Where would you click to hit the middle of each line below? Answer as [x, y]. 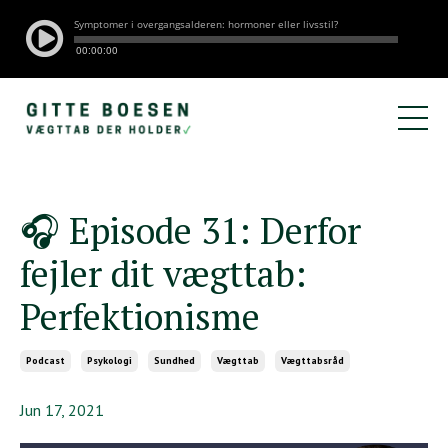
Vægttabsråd [312, 360]
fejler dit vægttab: [163, 273]
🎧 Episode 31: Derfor [190, 230]
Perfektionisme [140, 316]
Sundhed [174, 360]
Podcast [45, 360]
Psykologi [109, 360]
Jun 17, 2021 [62, 409]
